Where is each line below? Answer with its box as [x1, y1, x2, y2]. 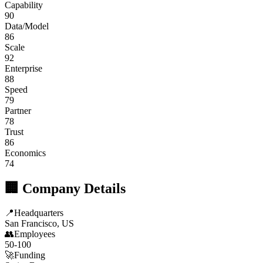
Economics [5, 147, 46, 158]
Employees [14, 229, 55, 240]
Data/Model [5, 21, 49, 31]
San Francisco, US [5, 218, 74, 229]
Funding [14, 250, 45, 261]
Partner [5, 105, 31, 116]
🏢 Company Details [5, 180, 126, 196]
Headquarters [14, 208, 63, 218]
